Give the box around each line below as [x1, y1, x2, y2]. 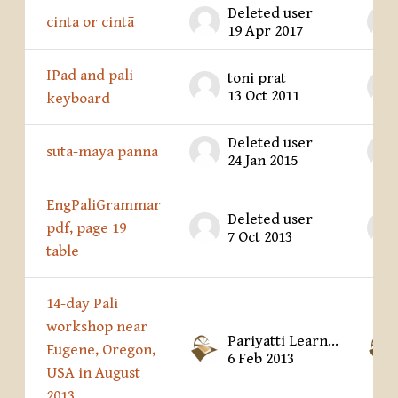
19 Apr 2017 [227, 22, 303, 41]
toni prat [227, 69, 286, 88]
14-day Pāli [46, 295, 118, 314]
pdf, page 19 [46, 219, 126, 238]
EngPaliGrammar [46, 196, 161, 215]
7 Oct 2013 [227, 228, 292, 247]
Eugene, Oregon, [46, 341, 155, 360]
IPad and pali [46, 67, 133, 85]
